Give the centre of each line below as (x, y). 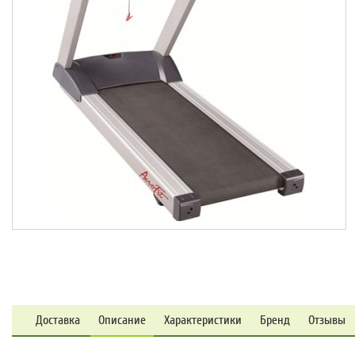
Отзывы (327, 320)
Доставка (58, 320)
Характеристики (203, 320)
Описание (122, 320)
